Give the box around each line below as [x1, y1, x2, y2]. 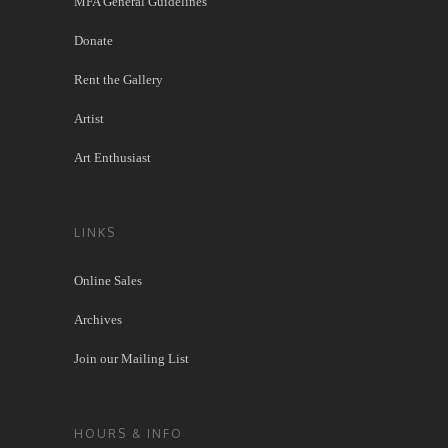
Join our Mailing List [74, 350, 189, 366]
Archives [74, 311, 122, 327]
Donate [74, 32, 113, 48]
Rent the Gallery [74, 71, 163, 87]
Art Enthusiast [74, 149, 151, 165]
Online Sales [74, 272, 142, 288]
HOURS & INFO [74, 425, 183, 441]
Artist [74, 110, 104, 126]
